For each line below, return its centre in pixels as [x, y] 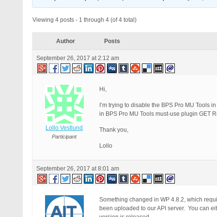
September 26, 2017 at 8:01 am [78, 169]
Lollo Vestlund [64, 128]
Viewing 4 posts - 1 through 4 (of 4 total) [85, 20]
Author [65, 41]
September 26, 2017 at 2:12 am [78, 58]
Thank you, [114, 130]
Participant [64, 137]
